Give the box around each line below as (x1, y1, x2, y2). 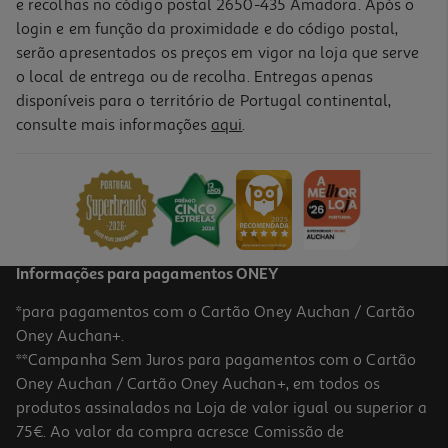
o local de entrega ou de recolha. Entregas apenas (16, 66, 373, 87)
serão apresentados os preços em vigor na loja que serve (16, 42, 420, 63)
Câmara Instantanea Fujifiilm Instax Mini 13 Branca (21, 124, 332, 142)
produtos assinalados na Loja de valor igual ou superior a (16, 397, 428, 418)
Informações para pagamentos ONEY (16, 266, 278, 283)
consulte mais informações (16, 114, 212, 135)
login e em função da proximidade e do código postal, (16, 18, 399, 39)
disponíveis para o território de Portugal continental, (16, 90, 392, 111)
